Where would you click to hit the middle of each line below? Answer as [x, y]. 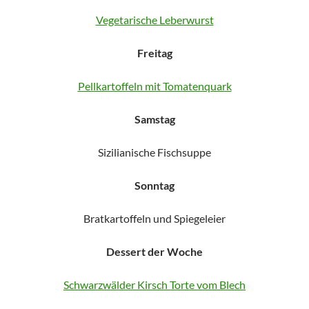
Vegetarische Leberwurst [154, 20]
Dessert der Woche [154, 251]
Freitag [154, 53]
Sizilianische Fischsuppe [154, 152]
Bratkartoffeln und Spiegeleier [154, 218]
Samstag [154, 119]
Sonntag [154, 185]
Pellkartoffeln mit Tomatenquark [154, 86]
